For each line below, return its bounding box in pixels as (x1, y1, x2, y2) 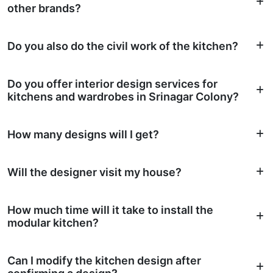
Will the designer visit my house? (7, 165, 182, 179)
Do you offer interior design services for (7, 77, 218, 90)
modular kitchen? (7, 216, 99, 229)
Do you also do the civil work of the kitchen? (7, 39, 238, 52)
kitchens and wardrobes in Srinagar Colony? (7, 90, 239, 103)
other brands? (7, 1, 81, 15)
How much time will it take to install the (7, 203, 213, 216)
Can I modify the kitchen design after (7, 253, 201, 267)
